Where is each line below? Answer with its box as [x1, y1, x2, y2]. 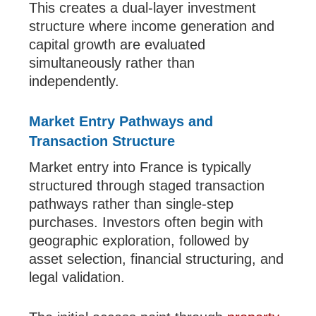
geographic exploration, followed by [29, 233, 250, 249]
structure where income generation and [29, 18, 275, 35]
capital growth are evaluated [29, 37, 206, 53]
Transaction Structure [29, 133, 176, 150]
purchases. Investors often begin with [29, 214, 264, 231]
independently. [29, 73, 120, 90]
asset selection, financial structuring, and [29, 251, 284, 267]
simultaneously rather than [29, 55, 195, 71]
